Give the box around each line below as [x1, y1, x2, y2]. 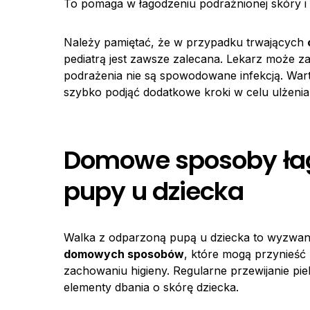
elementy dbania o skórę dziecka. [64, 280, 239, 294]
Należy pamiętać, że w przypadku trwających [64, 35, 307, 49]
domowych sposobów [64, 247, 184, 261]
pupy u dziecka [64, 174, 244, 209]
